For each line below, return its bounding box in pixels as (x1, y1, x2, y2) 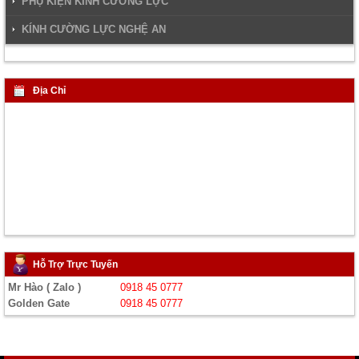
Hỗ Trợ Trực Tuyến (33, 259, 118, 270)
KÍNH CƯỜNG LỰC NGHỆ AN (22, 23, 166, 35)
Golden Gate (8, 297, 70, 309)
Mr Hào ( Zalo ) (8, 281, 81, 293)
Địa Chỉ (33, 85, 66, 96)
